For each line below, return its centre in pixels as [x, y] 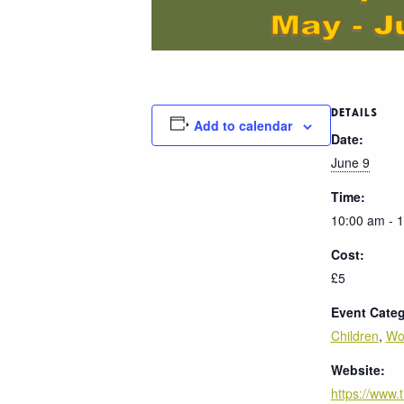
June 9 [350, 162]
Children [354, 335]
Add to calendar [243, 125]
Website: [358, 369]
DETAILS [354, 112]
